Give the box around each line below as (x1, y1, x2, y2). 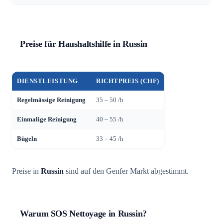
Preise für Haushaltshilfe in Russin (20, 38, 148, 49)
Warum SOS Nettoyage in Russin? (20, 208, 147, 219)
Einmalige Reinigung (17, 115, 77, 123)
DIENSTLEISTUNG (17, 77, 78, 85)
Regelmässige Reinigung (17, 96, 86, 104)
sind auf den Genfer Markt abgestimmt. (64, 166, 189, 176)
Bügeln (17, 135, 37, 142)
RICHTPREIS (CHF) (96, 77, 159, 85)
